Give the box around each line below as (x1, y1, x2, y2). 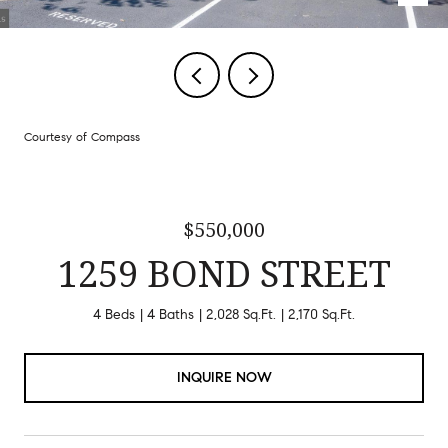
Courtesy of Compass (24, 129, 140, 144)
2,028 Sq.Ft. (206, 306, 276, 323)
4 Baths (147, 306, 194, 323)
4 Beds (93, 306, 135, 323)
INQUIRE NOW (176, 368, 272, 386)
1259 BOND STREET (57, 249, 391, 298)
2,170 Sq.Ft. (288, 306, 355, 323)
